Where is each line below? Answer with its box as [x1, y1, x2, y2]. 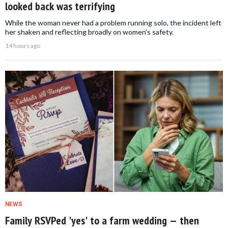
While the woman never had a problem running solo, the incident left [5, 18, 221, 27]
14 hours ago [5, 42, 40, 50]
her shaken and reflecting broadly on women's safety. [5, 27, 174, 37]
